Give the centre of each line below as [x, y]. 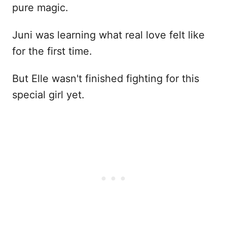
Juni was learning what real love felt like [108, 35]
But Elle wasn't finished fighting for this [106, 78]
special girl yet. [48, 94]
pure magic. [40, 7]
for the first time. [52, 51]
